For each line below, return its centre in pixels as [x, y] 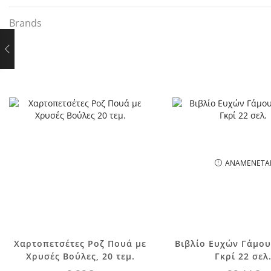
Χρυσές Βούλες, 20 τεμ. [80, 256]
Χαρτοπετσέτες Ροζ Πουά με [80, 243]
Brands [25, 23]
